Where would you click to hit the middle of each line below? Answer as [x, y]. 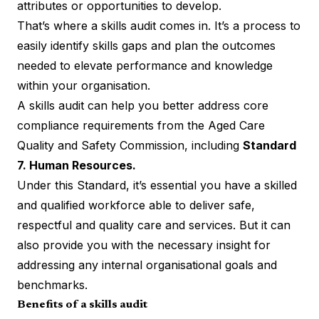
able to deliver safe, [200, 205]
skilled [281, 185]
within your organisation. [84, 85]
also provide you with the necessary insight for [144, 245]
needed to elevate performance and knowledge [145, 65]
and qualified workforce [81, 205]
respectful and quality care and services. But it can [154, 225]
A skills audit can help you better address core [143, 105]
